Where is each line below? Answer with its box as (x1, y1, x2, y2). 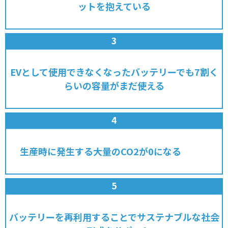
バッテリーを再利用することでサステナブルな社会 (9, 210, 219, 224)
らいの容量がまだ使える (64, 78, 164, 92)
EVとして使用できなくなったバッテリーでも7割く (10, 65, 218, 78)
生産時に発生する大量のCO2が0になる (19, 144, 209, 158)
